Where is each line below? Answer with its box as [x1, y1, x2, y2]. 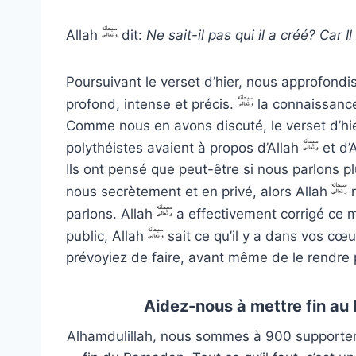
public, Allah [66, 227, 148, 244]
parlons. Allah [66, 205, 157, 222]
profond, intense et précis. [66, 95, 238, 112]
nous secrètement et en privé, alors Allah [66, 183, 331, 199]
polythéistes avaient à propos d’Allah [66, 139, 303, 156]
